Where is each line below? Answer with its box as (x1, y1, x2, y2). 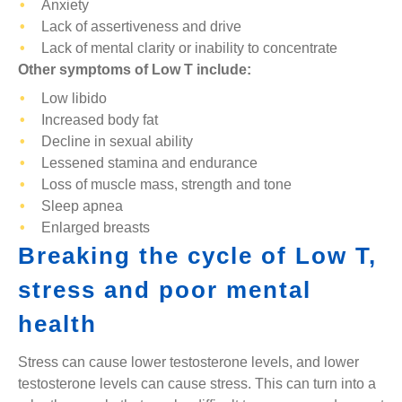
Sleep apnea (41, 198, 124, 214)
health (18, 311, 97, 336)
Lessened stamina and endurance (41, 155, 258, 170)
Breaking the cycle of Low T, (18, 243, 377, 268)
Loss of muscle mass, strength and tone (41, 177, 293, 192)
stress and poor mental (18, 277, 311, 302)
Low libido (41, 91, 108, 106)
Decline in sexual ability (41, 134, 194, 149)
